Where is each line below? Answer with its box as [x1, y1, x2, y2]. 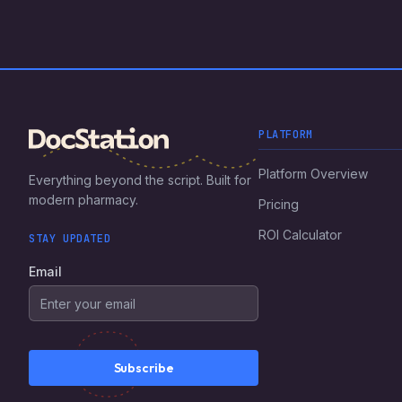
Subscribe [113, 360, 174, 376]
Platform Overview [258, 166, 368, 181]
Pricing [258, 197, 299, 212]
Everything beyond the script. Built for [29, 172, 251, 188]
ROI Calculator [258, 227, 342, 242]
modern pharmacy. [29, 192, 138, 207]
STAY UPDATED [29, 232, 111, 246]
